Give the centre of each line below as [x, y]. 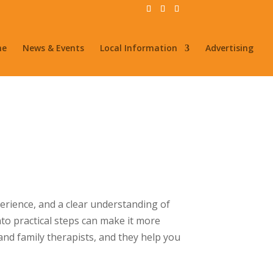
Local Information [139, 48]
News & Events [53, 48]
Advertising [229, 48]
